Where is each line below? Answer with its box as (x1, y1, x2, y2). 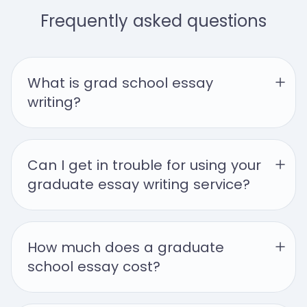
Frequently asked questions (40, 10, 267, 32)
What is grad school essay (27, 73, 213, 93)
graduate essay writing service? (27, 175, 250, 194)
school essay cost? (27, 257, 160, 276)
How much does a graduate (27, 238, 224, 257)
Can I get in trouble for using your (27, 156, 261, 175)
